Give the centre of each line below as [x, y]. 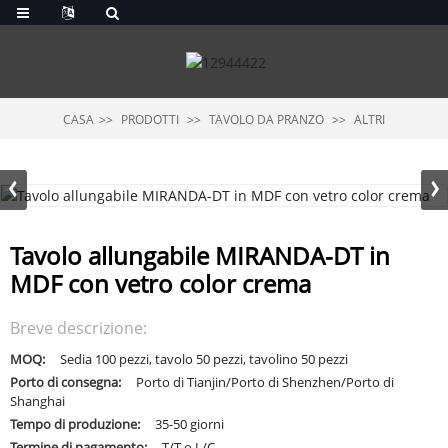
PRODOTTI [150, 119]
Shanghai [37, 400]
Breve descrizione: [78, 327]
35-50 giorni [189, 423]
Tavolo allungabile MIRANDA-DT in [200, 255]
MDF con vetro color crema [160, 283]
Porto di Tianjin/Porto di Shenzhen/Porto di [265, 381]
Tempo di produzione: [75, 423]
